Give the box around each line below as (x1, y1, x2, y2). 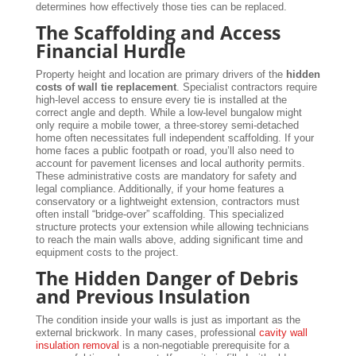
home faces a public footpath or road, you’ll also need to (35, 144, 294, 157)
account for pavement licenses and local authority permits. (35, 157, 305, 169)
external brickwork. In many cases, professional (35, 326, 259, 339)
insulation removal (35, 339, 119, 351)
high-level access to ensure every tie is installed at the (35, 93, 287, 106)
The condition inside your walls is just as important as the (35, 313, 300, 326)
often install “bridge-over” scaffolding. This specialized (35, 207, 284, 220)
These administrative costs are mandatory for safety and (35, 169, 296, 182)
